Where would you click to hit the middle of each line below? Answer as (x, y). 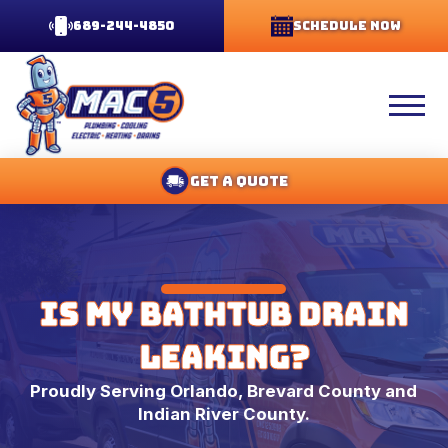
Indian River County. (223, 414)
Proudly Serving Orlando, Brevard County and (224, 391)
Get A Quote (239, 180)
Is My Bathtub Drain (224, 315)
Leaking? (223, 358)
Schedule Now (347, 25)
